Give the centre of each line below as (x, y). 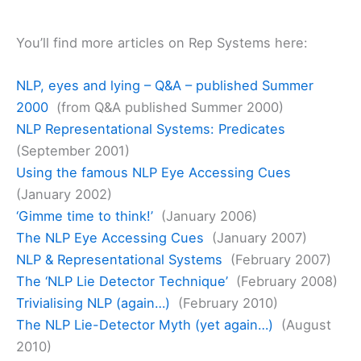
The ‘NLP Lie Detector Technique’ (122, 282)
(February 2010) (224, 303)
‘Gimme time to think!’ (85, 216)
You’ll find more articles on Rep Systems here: (162, 42)
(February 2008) (283, 282)
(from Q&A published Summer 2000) (166, 108)
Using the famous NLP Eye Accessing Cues (154, 173)
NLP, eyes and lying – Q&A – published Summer (165, 86)
